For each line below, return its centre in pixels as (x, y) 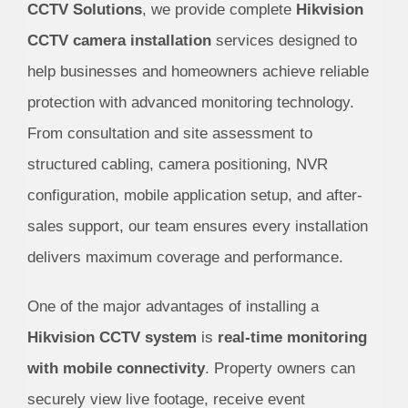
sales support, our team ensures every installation (197, 227)
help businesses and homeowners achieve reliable (198, 72)
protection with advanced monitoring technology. (190, 103)
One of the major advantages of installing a (173, 307)
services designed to (284, 41)
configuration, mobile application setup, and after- (194, 196)
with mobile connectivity (116, 369)
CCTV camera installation (119, 41)
